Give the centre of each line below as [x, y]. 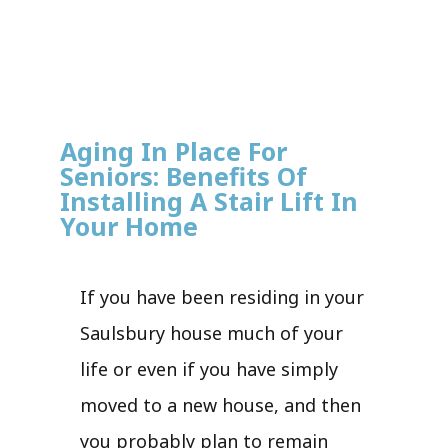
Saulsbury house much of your [211, 332]
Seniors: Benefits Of [183, 175]
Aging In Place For [173, 150]
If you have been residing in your [222, 296]
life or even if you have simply [209, 368]
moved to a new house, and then [220, 404]
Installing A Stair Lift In [209, 200]
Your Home [129, 225]
